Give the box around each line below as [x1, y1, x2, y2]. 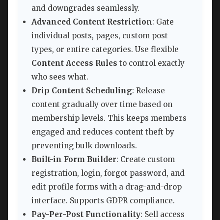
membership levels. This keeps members [31, 113, 187, 123]
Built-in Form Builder [31, 155, 116, 165]
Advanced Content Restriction [31, 17, 152, 27]
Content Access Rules [31, 58, 117, 68]
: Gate [152, 17, 174, 27]
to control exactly [117, 58, 185, 68]
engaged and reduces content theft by [31, 127, 174, 137]
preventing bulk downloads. [31, 141, 137, 151]
